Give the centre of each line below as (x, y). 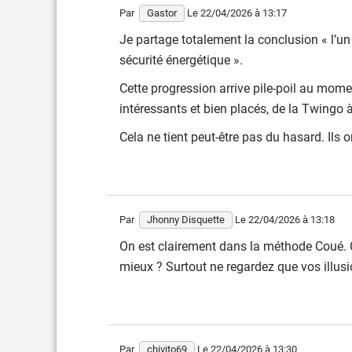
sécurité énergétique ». (181, 60)
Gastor (162, 13)
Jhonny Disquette (186, 220)
